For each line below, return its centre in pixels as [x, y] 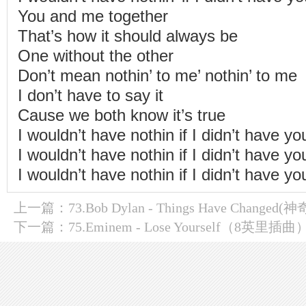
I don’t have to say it [91, 96]
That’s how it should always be [128, 36]
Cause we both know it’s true [122, 115]
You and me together [93, 16]
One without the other [96, 56]
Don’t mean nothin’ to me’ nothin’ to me [157, 76]
